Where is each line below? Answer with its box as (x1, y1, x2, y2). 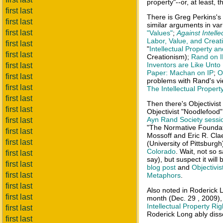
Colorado (147, 147, 176, 155)
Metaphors (147, 171, 181, 179)
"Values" (147, 29, 173, 37)
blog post (147, 163, 176, 171)
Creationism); (147, 53, 191, 61)
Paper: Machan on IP (147, 69, 214, 77)
